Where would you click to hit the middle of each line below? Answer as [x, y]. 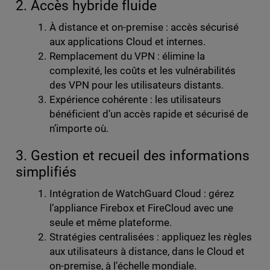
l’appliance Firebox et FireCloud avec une [141, 208]
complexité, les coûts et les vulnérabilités [143, 70]
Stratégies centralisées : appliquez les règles [151, 237]
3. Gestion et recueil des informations [133, 155]
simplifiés [46, 172]
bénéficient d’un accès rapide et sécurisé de [149, 114]
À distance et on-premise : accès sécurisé [144, 27]
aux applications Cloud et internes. [127, 41]
